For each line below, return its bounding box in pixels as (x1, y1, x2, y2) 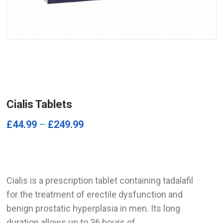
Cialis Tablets (6, 98, 73, 111)
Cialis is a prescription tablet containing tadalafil (6, 175, 194, 186)
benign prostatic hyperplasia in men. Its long (6, 203, 181, 214)
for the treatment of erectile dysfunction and (6, 189, 183, 200)
